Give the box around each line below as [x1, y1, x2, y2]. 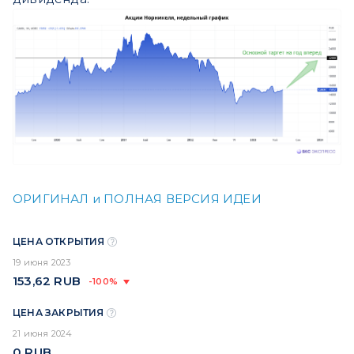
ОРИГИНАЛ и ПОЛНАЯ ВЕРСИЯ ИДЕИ [13, 190, 262, 206]
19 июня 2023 [13, 256, 71, 268]
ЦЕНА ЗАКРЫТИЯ [13, 306, 107, 318]
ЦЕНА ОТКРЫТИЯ [13, 235, 107, 247]
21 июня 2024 [13, 327, 73, 339]
